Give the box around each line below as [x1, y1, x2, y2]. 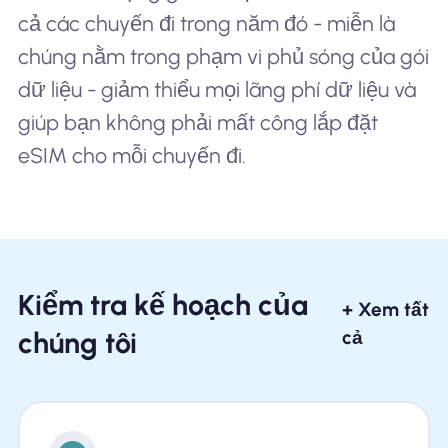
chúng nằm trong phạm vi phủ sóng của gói [17, 43, 429, 69]
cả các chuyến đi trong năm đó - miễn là [17, 10, 395, 36]
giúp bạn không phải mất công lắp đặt [17, 109, 378, 135]
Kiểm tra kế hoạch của [17, 288, 308, 323]
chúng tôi [17, 326, 137, 361]
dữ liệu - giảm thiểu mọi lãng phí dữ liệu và [17, 76, 416, 102]
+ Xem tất [342, 298, 430, 322]
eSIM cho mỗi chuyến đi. [17, 142, 246, 168]
